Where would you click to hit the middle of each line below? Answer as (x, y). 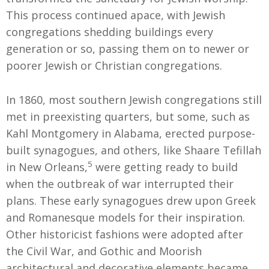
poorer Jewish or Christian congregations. (114, 65)
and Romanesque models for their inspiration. (125, 217)
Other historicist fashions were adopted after (125, 234)
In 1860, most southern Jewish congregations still (134, 99)
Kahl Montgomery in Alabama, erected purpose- (131, 133)
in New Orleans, (47, 167)
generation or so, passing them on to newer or (128, 48)
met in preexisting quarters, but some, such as (128, 116)
